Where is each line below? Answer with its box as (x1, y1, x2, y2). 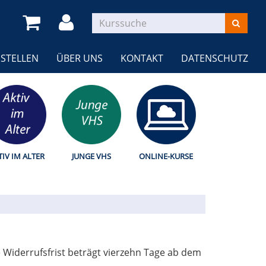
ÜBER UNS (56, 52, 103, 65)
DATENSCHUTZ (181, 52, 248, 65)
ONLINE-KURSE (139, 151, 194, 162)
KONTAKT (121, 52, 163, 65)
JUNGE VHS (71, 151, 111, 162)
